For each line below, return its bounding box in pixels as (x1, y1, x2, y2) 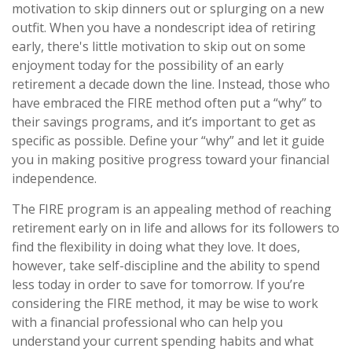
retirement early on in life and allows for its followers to (12, 219, 339, 237)
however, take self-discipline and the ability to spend (12, 257, 320, 275)
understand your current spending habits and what (12, 332, 313, 350)
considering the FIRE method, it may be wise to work (12, 295, 318, 313)
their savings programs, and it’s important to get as (12, 113, 316, 131)
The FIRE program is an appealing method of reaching (12, 200, 332, 218)
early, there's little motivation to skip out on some (12, 38, 306, 56)
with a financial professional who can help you (12, 313, 283, 332)
